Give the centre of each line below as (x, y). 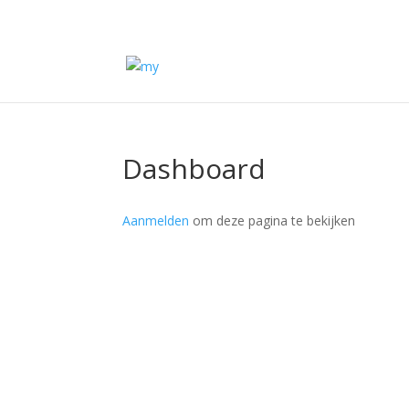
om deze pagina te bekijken (273, 220)
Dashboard (194, 168)
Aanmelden (156, 220)
